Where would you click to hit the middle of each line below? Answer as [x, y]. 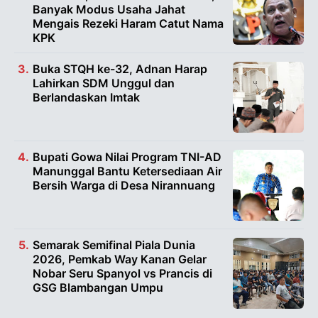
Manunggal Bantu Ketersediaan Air [127, 171]
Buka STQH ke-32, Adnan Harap [120, 69]
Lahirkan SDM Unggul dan [104, 83]
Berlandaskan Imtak [86, 97]
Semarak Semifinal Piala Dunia [114, 245]
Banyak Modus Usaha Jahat [109, 9]
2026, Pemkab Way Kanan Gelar [120, 259]
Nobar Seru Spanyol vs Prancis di [122, 273]
